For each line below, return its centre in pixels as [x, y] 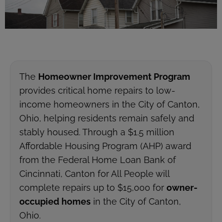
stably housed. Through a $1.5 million [97, 132]
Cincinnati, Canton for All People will [94, 174]
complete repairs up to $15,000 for [93, 188]
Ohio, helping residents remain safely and [107, 118]
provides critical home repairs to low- [97, 91]
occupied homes [55, 202]
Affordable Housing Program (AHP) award [105, 146]
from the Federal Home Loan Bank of [98, 160]
